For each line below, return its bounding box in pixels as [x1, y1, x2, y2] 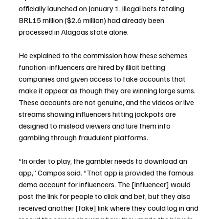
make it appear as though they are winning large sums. [19, 86, 197, 96]
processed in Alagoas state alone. [19, 27, 129, 37]
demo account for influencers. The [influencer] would [19, 179, 192, 190]
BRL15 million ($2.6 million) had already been [19, 15, 166, 25]
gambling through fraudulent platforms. [19, 132, 148, 143]
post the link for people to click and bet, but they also [19, 191, 192, 201]
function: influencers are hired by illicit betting [19, 62, 167, 72]
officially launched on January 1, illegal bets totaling [19, 3, 186, 14]
